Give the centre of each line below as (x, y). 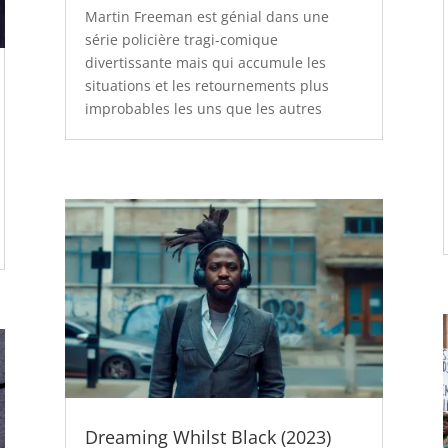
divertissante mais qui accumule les (205, 62)
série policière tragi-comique (181, 39)
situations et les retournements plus (206, 85)
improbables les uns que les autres (203, 108)
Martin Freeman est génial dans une (206, 16)
